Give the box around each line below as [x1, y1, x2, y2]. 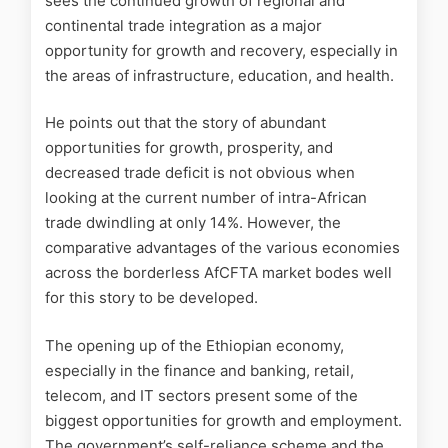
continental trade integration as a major [45, 15, 322, 35]
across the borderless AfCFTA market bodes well [45, 263, 392, 283]
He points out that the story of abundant [45, 113, 326, 133]
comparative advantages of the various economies [45, 238, 400, 258]
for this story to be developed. [45, 288, 258, 308]
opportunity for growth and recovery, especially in [45, 40, 398, 60]
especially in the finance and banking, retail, [45, 360, 354, 380]
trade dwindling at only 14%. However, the [45, 213, 341, 233]
